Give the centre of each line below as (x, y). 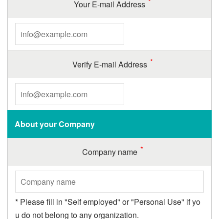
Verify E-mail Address (109, 64)
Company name (109, 152)
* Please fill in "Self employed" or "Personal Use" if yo (108, 202)
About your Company (55, 124)
